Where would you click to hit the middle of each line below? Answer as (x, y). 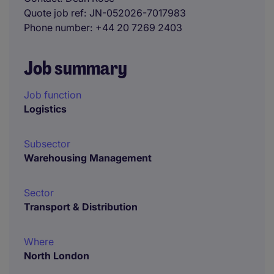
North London (57, 256)
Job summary (76, 68)
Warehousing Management (88, 158)
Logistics (45, 109)
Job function (53, 95)
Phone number (57, 28)
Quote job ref (54, 13)
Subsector (47, 144)
